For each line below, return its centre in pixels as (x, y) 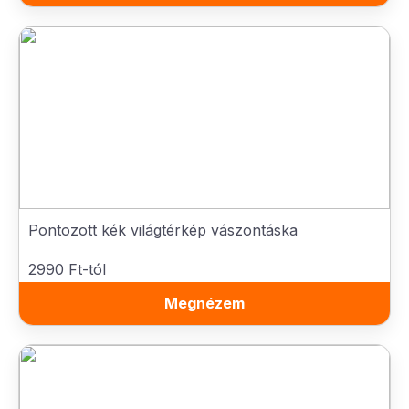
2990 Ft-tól (67, 269)
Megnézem (204, 303)
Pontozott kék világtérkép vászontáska (163, 230)
